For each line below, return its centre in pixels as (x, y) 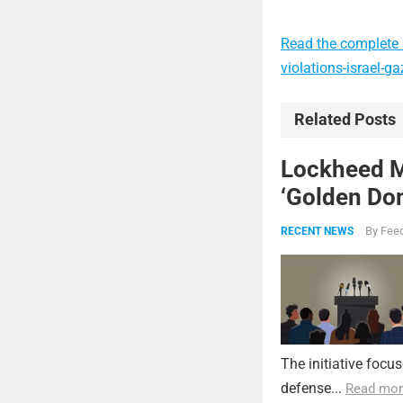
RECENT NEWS (317, 231)
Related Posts (345, 120)
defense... (313, 388)
